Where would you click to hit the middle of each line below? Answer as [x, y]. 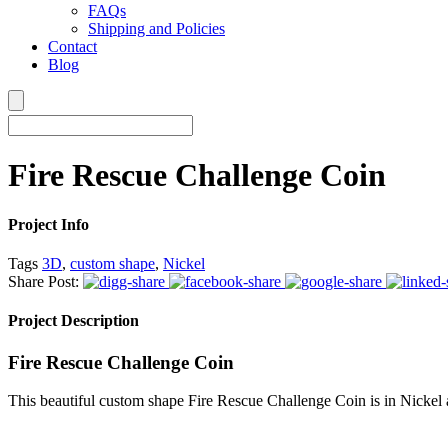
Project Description [73, 321]
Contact [72, 46]
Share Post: [43, 282]
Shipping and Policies [156, 28]
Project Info [48, 224]
